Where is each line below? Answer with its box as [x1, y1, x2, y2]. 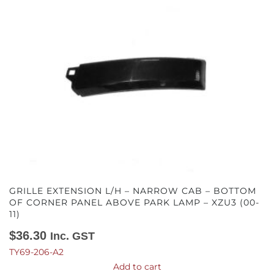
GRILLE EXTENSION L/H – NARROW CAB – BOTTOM [9, 185, 256, 196]
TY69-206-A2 [9, 246, 64, 257]
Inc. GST [50, 229, 95, 242]
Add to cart [113, 261, 161, 272]
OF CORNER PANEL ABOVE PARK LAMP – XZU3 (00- [9, 196, 259, 208]
